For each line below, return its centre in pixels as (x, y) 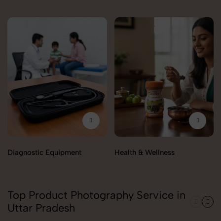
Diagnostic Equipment (44, 153)
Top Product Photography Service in (96, 195)
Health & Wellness (144, 153)
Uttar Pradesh (41, 208)
